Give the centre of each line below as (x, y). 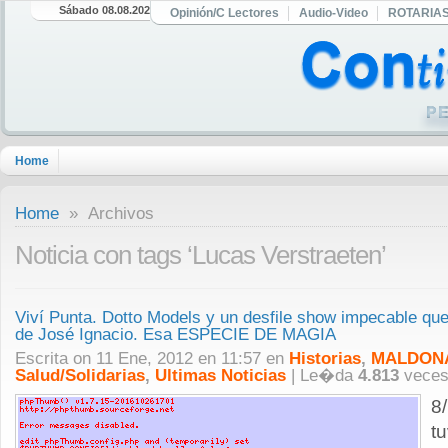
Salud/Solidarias (80, 375)
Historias (325, 358)
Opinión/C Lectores (224, 13)
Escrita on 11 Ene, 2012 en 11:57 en (152, 358)
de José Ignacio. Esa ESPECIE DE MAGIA (175, 334)
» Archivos (106, 213)
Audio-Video (333, 13)
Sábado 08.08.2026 (108, 10)
